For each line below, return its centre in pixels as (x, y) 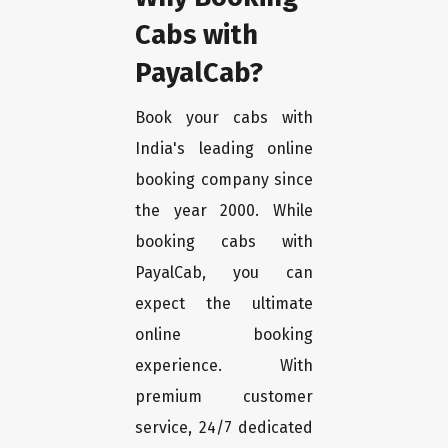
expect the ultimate (224, 304)
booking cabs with (224, 242)
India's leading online (224, 149)
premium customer (224, 397)
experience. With (224, 366)
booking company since (224, 180)
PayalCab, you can (224, 273)
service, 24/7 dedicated (224, 428)
